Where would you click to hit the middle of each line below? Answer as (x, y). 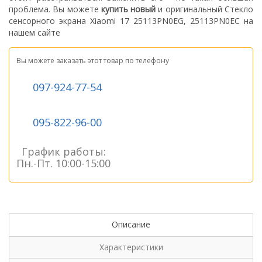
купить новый (128, 9)
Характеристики (131, 247)
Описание (131, 224)
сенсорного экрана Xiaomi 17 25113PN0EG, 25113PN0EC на (131, 21)
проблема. (31, 9)
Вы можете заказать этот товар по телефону (93, 61)
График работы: (63, 151)
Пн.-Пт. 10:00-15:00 (63, 163)
